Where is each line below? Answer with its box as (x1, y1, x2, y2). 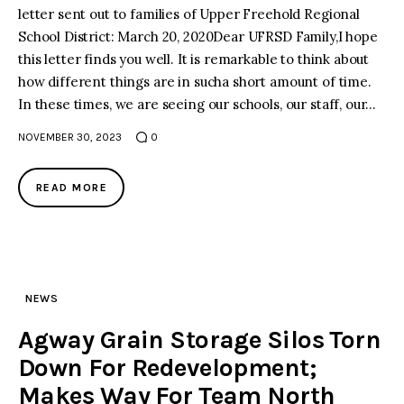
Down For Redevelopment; (18, 352, 317, 382)
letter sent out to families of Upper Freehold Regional (18, 5, 360, 23)
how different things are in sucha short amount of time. (18, 73, 372, 91)
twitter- (195, 35, 246, 53)
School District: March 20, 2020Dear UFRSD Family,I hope (18, 28, 378, 46)
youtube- (235, 35, 293, 53)
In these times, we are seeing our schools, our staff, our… (18, 96, 377, 114)
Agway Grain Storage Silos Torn (18, 324, 381, 354)
